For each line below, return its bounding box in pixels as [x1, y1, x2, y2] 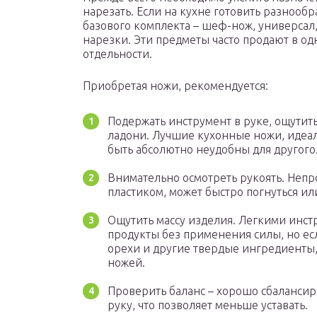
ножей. [108, 256, 145, 270]
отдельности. [83, 47, 152, 61]
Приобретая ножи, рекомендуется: [83, 79, 268, 93]
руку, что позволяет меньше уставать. [108, 299, 308, 312]
